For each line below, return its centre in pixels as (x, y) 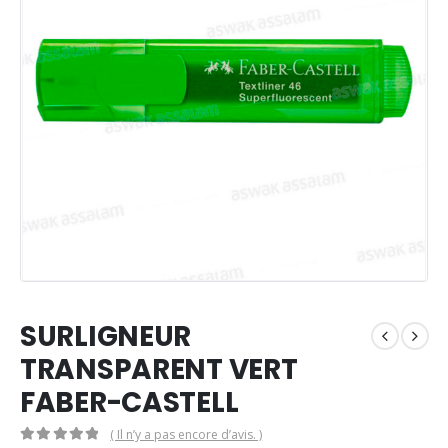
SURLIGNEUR (106, 336)
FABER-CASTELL (129, 402)
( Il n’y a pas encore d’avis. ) (186, 435)
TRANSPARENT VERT (159, 369)
